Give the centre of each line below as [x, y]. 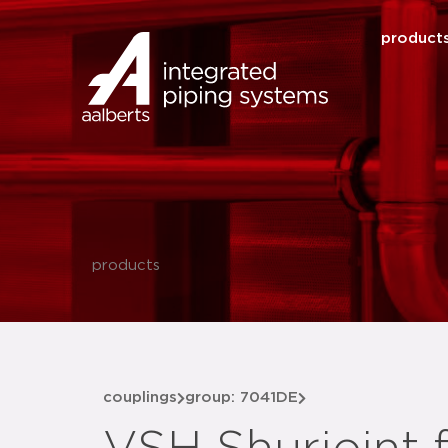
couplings [140, 397]
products [126, 265]
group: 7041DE [241, 397]
